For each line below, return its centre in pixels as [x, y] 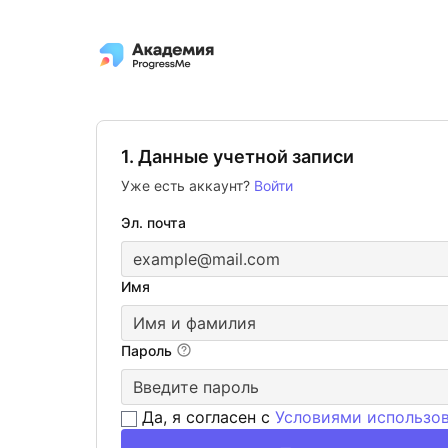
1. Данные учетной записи [237, 156]
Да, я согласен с [206, 417]
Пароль [148, 350]
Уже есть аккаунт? [187, 185]
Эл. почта [153, 222]
